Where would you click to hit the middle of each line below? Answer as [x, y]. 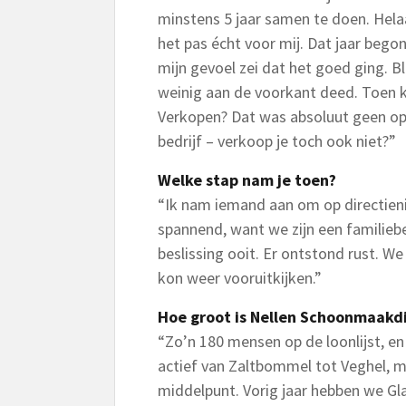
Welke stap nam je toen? [247, 180]
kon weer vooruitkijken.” [240, 278]
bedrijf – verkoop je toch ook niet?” [277, 141]
